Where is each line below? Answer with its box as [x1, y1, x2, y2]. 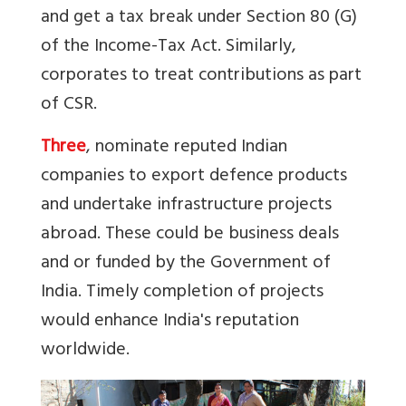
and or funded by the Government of [41, 246, 331, 281]
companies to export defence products [41, 159, 347, 194]
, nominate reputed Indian [86, 130, 287, 165]
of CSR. [41, 88, 97, 122]
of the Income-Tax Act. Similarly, [41, 30, 296, 64]
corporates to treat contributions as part [41, 59, 362, 93]
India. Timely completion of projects [41, 275, 324, 310]
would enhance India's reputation [41, 304, 299, 339]
